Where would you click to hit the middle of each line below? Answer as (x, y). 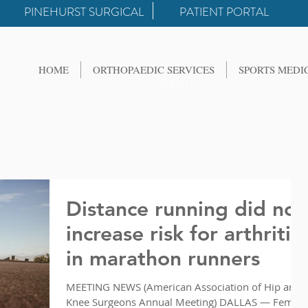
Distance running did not (185, 209)
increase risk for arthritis (183, 234)
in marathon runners (163, 258)
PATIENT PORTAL (224, 12)
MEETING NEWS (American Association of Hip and (184, 287)
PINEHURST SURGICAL (84, 12)
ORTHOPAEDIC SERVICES (154, 69)
